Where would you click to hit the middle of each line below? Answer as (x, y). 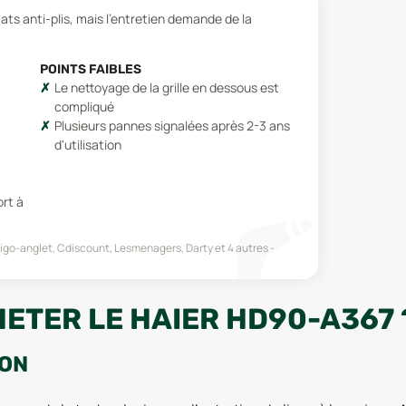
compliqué (84, 106)
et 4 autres (241, 247)
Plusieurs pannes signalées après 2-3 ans (172, 125)
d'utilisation (87, 144)
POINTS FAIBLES (90, 69)
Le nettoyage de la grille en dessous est (166, 87)
